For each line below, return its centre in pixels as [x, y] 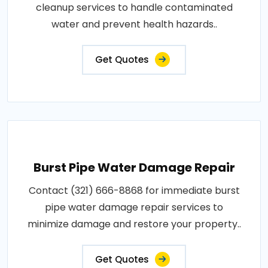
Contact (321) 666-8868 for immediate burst [134, 190]
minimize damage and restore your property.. [134, 224]
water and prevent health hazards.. [134, 24]
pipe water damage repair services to [134, 207]
